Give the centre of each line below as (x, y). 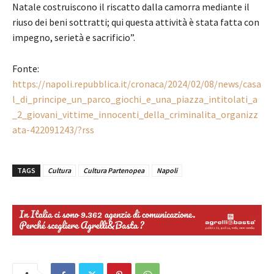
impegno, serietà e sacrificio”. (74, 37)
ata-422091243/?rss (53, 129)
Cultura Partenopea (114, 170)
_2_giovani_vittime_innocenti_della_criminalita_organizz (135, 114)
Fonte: (26, 68)
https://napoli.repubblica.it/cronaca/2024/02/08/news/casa (137, 83)
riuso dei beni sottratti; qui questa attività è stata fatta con (136, 22)
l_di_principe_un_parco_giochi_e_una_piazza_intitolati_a (135, 99)
